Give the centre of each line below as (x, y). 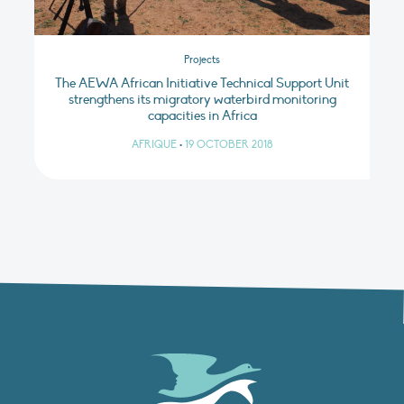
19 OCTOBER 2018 (229, 144)
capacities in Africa (202, 115)
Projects (202, 60)
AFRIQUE (154, 144)
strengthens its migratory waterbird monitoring (202, 99)
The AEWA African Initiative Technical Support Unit (202, 83)
